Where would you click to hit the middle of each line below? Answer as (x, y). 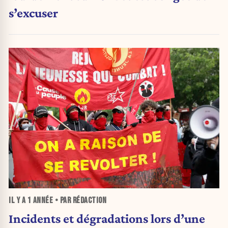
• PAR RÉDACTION (80, 201)
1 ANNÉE (40, 201)
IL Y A (18, 201)
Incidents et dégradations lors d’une (107, 218)
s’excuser (33, 12)
